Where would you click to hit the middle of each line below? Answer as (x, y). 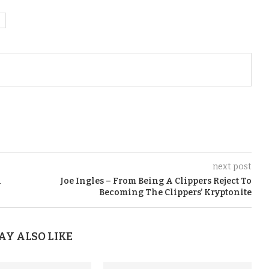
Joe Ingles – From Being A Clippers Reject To (156, 181)
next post (232, 166)
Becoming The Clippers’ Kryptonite (175, 192)
